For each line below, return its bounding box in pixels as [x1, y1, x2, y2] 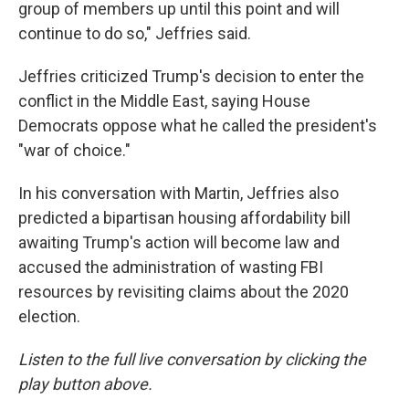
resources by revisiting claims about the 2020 [18, 282, 349, 301]
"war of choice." [18, 141, 131, 160]
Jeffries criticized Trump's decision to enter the [18, 67, 364, 86]
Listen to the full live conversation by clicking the [18, 350, 366, 369]
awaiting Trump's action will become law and [18, 233, 340, 252]
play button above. [18, 374, 152, 393]
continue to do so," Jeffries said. [18, 24, 251, 43]
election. [18, 307, 80, 326]
